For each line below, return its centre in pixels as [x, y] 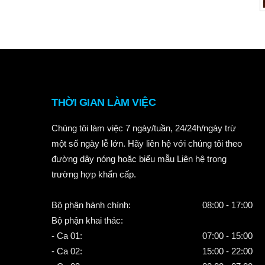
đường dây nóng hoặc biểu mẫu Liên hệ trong [139, 159]
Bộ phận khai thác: [87, 220]
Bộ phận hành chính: [91, 205]
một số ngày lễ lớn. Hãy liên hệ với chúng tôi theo [147, 143]
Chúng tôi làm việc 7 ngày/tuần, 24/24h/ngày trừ [144, 128]
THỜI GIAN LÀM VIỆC [104, 102]
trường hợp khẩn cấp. [94, 174]
